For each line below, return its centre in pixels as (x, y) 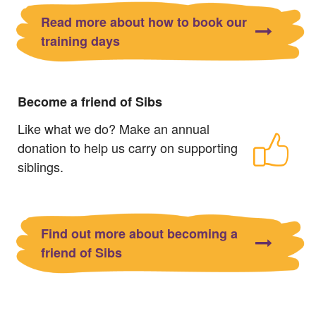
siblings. (41, 166)
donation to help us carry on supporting (128, 147)
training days (80, 41)
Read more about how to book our (144, 22)
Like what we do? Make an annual (114, 128)
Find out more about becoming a (139, 233)
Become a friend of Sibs (90, 101)
